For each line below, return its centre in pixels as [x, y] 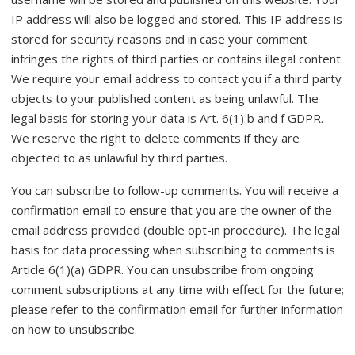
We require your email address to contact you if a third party [176, 78]
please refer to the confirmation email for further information [177, 309]
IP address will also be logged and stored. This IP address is [177, 19]
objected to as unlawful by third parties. [119, 158]
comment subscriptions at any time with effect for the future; [177, 289]
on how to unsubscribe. [74, 329]
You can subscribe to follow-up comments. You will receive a [175, 190]
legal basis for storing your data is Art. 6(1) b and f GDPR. [167, 118]
